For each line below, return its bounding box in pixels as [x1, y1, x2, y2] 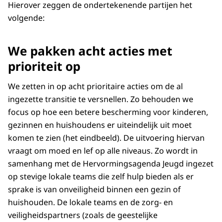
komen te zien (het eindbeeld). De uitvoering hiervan [8, 132, 205, 143]
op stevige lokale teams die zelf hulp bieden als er [8, 170, 194, 182]
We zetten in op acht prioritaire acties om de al [8, 80, 183, 92]
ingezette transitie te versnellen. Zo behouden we [8, 93, 193, 105]
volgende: [8, 12, 45, 23]
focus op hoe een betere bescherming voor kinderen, [8, 106, 208, 117]
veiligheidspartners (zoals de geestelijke [8, 209, 158, 221]
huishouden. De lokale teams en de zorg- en [8, 196, 173, 208]
